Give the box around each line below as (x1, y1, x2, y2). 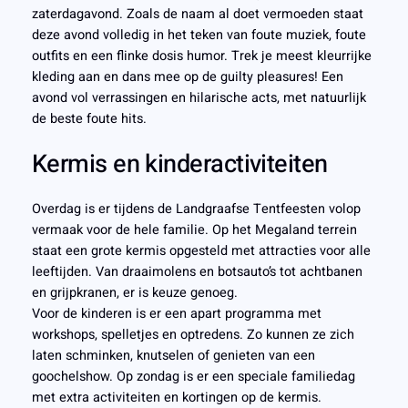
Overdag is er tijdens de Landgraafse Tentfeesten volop (31, 199, 361, 219)
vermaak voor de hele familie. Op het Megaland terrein (31, 220, 357, 240)
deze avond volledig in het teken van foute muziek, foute (31, 25, 366, 46)
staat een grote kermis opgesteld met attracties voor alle (31, 241, 371, 261)
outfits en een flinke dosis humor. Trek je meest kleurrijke (31, 46, 372, 66)
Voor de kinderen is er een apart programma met (31, 304, 321, 324)
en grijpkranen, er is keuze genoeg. (31, 283, 238, 303)
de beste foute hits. (31, 109, 147, 129)
